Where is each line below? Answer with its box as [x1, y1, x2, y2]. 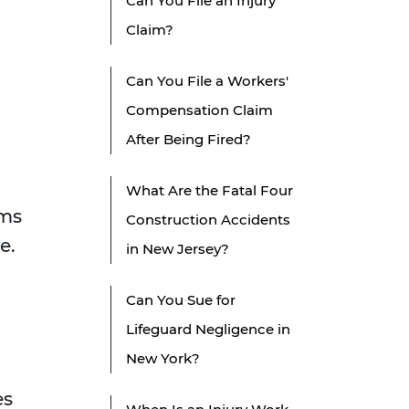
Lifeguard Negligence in [126, 320, 290, 339]
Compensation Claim [126, 101, 273, 120]
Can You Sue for [126, 291, 236, 309]
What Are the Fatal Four [126, 182, 293, 200]
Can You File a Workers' [126, 72, 288, 90]
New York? [126, 350, 200, 368]
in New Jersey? [126, 240, 229, 258]
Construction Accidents [126, 211, 290, 229]
